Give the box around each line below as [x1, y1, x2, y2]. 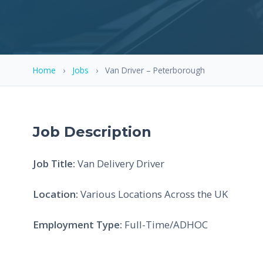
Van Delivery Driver [75, 156, 164, 170]
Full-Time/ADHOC [122, 217, 208, 231]
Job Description [33, 123, 151, 140]
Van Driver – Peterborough [105, 64, 205, 76]
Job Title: [33, 156, 75, 170]
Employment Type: [33, 217, 122, 231]
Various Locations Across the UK [78, 187, 228, 201]
